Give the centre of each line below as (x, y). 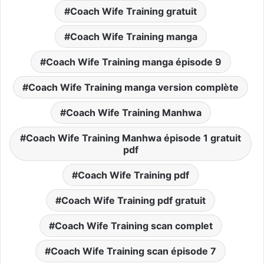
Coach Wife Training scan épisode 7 (133, 251)
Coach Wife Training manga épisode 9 (133, 62)
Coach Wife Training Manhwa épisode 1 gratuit (133, 138)
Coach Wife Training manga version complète (133, 87)
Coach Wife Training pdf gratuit (133, 200)
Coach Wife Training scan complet (133, 225)
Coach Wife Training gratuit (133, 11)
